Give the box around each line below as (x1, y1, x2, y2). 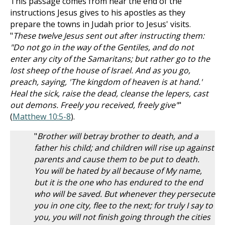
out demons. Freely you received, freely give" (10, 99, 178, 110)
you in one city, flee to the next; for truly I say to (34, 200, 213, 211)
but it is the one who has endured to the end (34, 177, 203, 188)
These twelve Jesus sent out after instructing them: (13, 30, 204, 41)
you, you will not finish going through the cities (34, 211, 210, 222)
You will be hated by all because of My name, (34, 165, 202, 176)
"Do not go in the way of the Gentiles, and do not (10, 42, 194, 53)
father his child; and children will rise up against (34, 142, 214, 153)
